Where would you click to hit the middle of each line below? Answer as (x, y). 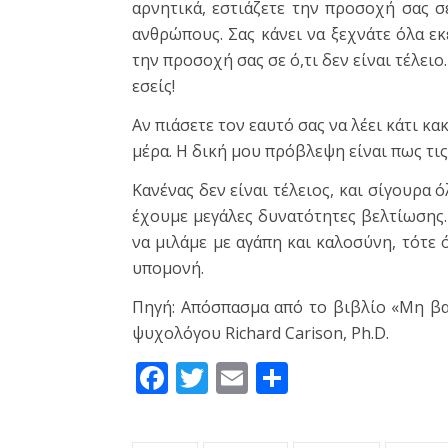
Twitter (261, 378)
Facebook (238, 378)
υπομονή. (168, 268)
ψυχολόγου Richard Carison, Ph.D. (260, 333)
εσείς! (153, 86)
